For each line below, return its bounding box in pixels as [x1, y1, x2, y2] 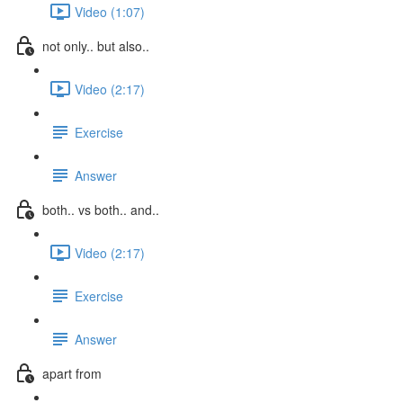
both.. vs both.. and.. [42, 200, 159, 219]
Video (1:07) [75, 2, 145, 21]
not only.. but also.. [42, 36, 149, 55]
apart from [42, 363, 102, 382]
